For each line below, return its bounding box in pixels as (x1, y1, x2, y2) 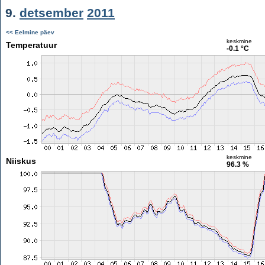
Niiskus (5, 156, 36, 166)
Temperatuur (5, 40, 57, 50)
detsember (20, 6, 83, 20)
